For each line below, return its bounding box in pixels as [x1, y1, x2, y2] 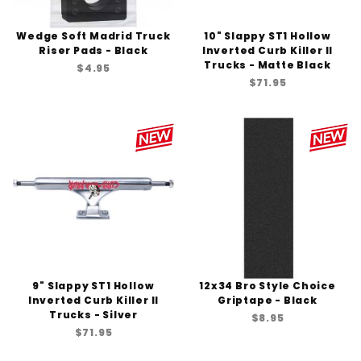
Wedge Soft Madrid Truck [16, 29, 171, 43]
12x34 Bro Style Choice [199, 279, 336, 293]
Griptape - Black [218, 293, 317, 307]
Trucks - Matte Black [204, 58, 331, 72]
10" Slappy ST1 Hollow [204, 29, 331, 43]
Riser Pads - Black [39, 44, 148, 57]
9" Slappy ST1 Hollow [32, 279, 155, 293]
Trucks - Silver [48, 308, 138, 322]
